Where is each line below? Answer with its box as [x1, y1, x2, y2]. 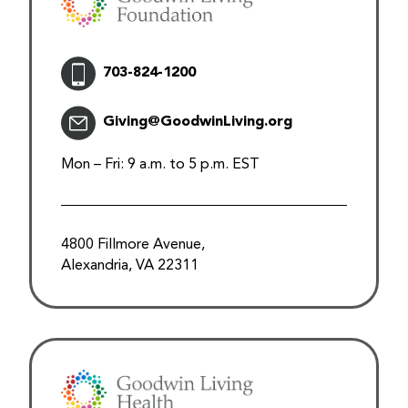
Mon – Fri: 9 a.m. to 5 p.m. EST [61, 157, 260, 172]
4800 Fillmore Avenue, [61, 237, 205, 252]
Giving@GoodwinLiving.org [103, 115, 292, 130]
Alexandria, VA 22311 [61, 258, 199, 273]
